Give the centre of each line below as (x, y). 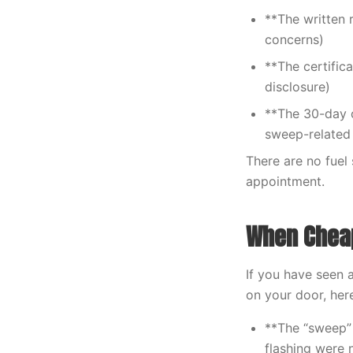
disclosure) (297, 87)
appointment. (285, 181)
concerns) (294, 39)
